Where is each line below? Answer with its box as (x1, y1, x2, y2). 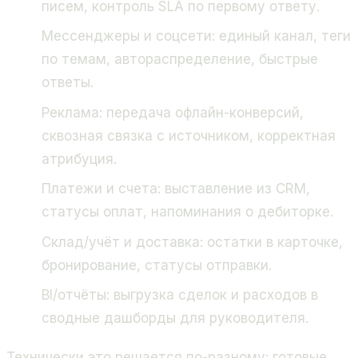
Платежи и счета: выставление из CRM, (42, 181, 311, 197)
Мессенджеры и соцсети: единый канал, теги (42, 28, 352, 44)
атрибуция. (42, 150, 117, 167)
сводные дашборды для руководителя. (42, 310, 309, 326)
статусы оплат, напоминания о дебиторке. (42, 204, 334, 220)
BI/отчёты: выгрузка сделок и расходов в (42, 287, 319, 303)
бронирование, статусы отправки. (42, 257, 272, 273)
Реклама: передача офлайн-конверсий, (42, 104, 304, 121)
